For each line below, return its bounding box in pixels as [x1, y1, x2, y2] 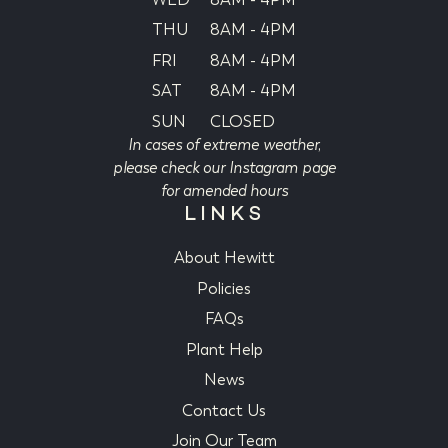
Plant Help [185, 339, 263, 359]
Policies [197, 278, 251, 298]
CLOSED [210, 111, 275, 131]
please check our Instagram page [112, 157, 336, 177]
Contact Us [182, 400, 266, 420]
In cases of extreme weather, [127, 134, 321, 154]
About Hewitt [173, 248, 275, 268]
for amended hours [160, 180, 288, 200]
